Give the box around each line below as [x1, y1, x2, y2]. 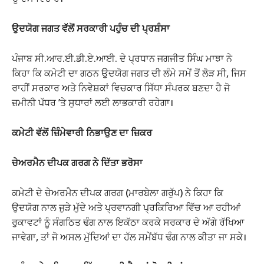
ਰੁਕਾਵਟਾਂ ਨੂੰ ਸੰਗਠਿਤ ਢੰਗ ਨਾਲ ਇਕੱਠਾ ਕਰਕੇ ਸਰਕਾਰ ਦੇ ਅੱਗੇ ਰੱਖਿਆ [12, 216, 244, 229]
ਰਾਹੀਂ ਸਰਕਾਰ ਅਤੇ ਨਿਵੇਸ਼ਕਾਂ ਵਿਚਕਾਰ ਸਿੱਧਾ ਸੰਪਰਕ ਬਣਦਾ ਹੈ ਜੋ [12, 81, 230, 95]
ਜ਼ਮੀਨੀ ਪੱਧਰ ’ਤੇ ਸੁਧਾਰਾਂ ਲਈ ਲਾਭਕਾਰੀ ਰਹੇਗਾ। [12, 96, 173, 110]
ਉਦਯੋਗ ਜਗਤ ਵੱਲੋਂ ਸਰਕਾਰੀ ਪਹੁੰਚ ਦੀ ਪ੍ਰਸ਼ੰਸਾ [12, 22, 170, 35]
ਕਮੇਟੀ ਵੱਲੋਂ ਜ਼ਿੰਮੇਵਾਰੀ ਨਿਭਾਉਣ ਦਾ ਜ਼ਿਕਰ [12, 126, 152, 140]
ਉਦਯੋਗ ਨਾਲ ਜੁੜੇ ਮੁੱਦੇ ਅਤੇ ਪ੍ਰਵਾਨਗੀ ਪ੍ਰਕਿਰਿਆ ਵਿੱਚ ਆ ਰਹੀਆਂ [12, 201, 240, 214]
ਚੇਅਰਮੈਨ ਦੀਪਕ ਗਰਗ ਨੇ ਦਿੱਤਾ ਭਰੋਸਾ [12, 156, 143, 170]
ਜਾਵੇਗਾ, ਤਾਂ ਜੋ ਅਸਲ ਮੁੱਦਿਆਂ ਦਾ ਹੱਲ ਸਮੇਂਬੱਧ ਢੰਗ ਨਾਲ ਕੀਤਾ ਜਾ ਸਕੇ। [12, 230, 246, 244]
